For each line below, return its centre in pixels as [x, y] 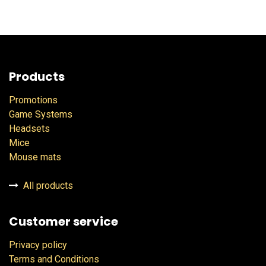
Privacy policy [38, 245]
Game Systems [41, 115]
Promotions [33, 100]
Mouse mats [35, 157]
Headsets [29, 129]
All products [47, 186]
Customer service [64, 222]
